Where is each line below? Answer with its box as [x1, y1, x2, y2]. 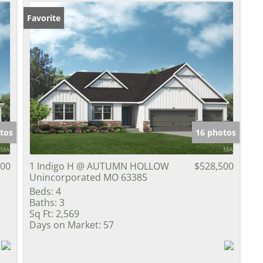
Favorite [27, 12, 60, 23]
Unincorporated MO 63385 [29, 170, 147, 184]
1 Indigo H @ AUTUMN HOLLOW [29, 159, 169, 173]
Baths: [29, 195, 57, 209]
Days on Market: [29, 218, 101, 231]
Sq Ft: [29, 207, 53, 220]
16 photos [195, 126, 236, 138]
